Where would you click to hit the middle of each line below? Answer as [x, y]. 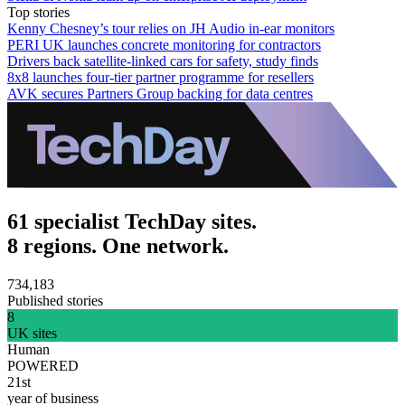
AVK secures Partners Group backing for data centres [160, 94]
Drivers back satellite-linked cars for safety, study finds [163, 61]
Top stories [38, 13]
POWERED [43, 366]
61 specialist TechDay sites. [132, 222]
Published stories [55, 301]
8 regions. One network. [118, 246]
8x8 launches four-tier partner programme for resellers [160, 78]
